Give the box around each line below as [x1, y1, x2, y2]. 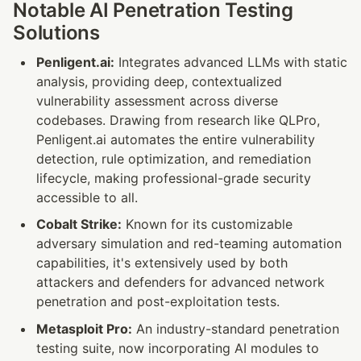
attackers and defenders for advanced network [35, 274, 325, 291]
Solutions [13, 21, 100, 45]
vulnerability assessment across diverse [35, 92, 278, 109]
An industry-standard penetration [131, 320, 339, 337]
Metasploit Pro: [35, 320, 132, 337]
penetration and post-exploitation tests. [35, 293, 280, 310]
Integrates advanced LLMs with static [114, 53, 347, 70]
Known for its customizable [121, 216, 293, 233]
